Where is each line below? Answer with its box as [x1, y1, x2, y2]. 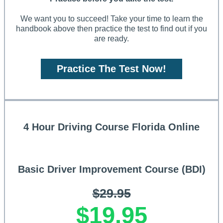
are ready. [94, 34, 129, 43]
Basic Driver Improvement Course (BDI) [17, 164, 206, 175]
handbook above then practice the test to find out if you [16, 24, 207, 33]
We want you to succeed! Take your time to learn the [20, 14, 203, 23]
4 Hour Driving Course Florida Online [23, 121, 200, 133]
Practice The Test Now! [57, 63, 166, 75]
